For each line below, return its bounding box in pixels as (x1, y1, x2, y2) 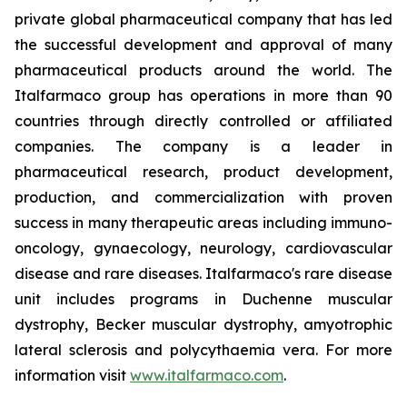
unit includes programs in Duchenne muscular (15, 290, 392, 308)
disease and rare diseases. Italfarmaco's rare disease (15, 264, 392, 283)
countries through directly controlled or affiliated (15, 112, 392, 130)
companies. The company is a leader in (15, 137, 392, 155)
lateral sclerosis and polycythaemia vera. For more (15, 341, 392, 359)
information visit (15, 366, 130, 384)
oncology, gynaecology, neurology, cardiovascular (15, 239, 392, 257)
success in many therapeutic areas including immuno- (15, 213, 392, 232)
